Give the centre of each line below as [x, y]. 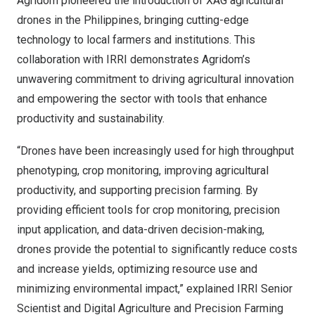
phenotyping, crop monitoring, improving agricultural [143, 170]
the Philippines [102, 20]
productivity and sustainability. [91, 118]
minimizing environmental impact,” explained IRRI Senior [155, 288]
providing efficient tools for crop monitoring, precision [148, 210]
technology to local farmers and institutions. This [136, 39]
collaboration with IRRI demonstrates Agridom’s [134, 59]
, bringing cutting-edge [194, 20]
